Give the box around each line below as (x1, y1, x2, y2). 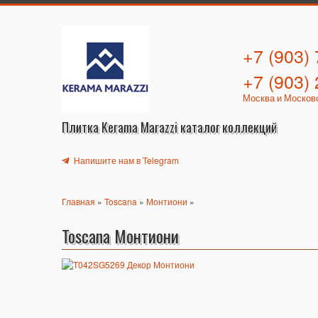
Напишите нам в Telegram (72, 154, 179, 166)
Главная (62, 195, 95, 207)
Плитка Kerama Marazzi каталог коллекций (62, 118, 277, 136)
